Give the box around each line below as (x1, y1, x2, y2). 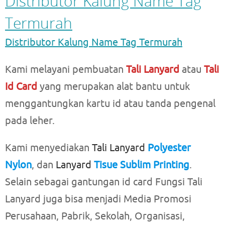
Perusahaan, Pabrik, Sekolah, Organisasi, (5, 210, 185, 223)
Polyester (148, 142, 191, 155)
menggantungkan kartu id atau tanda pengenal (5, 97, 215, 110)
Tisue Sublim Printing (91, 159, 189, 172)
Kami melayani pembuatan (5, 63, 126, 76)
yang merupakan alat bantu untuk (37, 80, 190, 93)
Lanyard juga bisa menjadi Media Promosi (5, 193, 191, 206)
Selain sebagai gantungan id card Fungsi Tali (5, 176, 202, 189)
